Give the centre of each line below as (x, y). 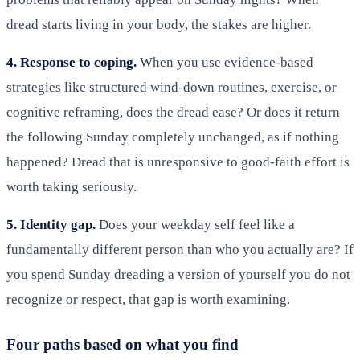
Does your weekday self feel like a (195, 225)
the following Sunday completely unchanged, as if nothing (173, 137)
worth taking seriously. (72, 187)
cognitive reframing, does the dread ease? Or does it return (173, 112)
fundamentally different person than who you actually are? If (180, 250)
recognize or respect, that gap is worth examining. (148, 300)
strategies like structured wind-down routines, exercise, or (172, 88)
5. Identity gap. (51, 225)
